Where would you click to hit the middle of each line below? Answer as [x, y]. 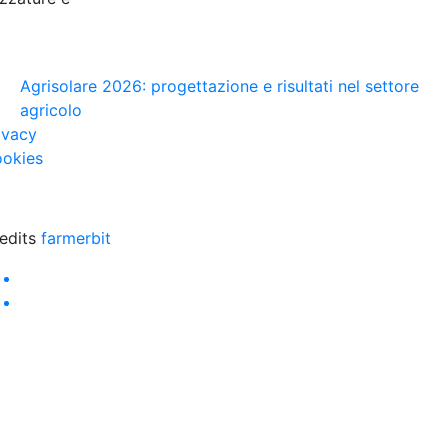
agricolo [51, 110]
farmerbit [76, 238]
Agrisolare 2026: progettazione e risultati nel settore [219, 86]
